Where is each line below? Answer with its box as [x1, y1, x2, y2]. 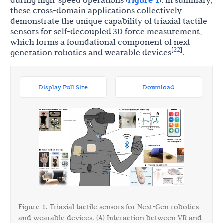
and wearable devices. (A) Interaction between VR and [18, 213, 202, 222]
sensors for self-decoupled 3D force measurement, [10, 26, 202, 37]
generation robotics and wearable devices [10, 47, 171, 58]
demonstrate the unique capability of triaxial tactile [10, 16, 207, 26]
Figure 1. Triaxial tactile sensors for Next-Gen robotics [18, 202, 199, 211]
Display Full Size [38, 83, 88, 91]
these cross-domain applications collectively [10, 5, 182, 16]
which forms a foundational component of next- [10, 37, 194, 47]
